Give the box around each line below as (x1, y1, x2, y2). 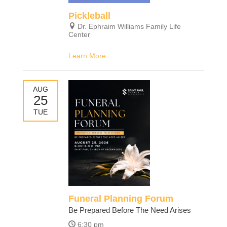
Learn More (68, 52, 106, 60)
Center (68, 30, 90, 39)
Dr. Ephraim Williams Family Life (77, 22, 181, 31)
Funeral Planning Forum (68, 193, 173, 204)
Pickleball (68, 11, 110, 21)
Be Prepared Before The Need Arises (68, 205, 191, 214)
